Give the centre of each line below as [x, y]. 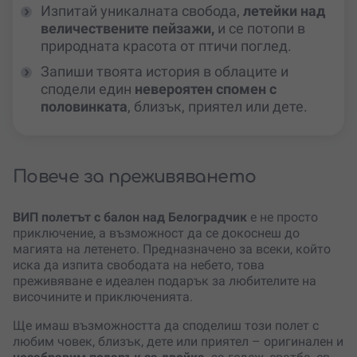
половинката [84, 106]
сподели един [88, 88]
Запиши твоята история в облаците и [165, 71]
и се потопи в [260, 28]
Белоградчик [208, 217]
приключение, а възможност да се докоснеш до [156, 233]
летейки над [284, 10]
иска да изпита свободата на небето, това [139, 265]
